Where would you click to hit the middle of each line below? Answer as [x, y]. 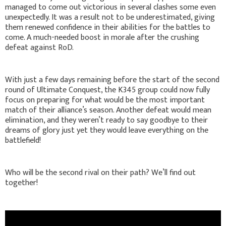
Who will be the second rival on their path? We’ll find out [100, 173]
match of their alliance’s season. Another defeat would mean [108, 110]
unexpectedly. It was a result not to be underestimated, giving [110, 17]
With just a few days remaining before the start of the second [112, 80]
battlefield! [23, 140]
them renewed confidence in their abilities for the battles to [108, 27]
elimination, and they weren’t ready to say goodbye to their [106, 120]
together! [21, 183]
